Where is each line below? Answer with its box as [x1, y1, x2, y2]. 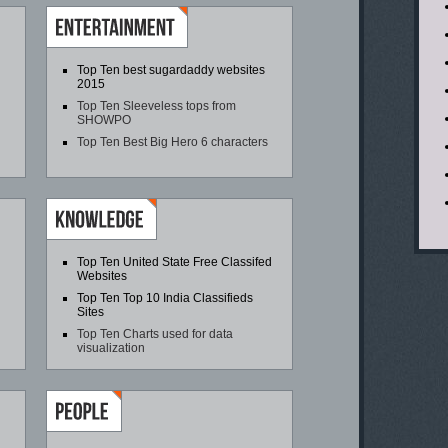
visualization [77, 341, 145, 355]
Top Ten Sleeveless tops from [77, 99, 236, 113]
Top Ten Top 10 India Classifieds [77, 291, 253, 305]
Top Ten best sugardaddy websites [77, 63, 265, 77]
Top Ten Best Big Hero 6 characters [77, 135, 268, 149]
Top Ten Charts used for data [77, 327, 233, 341]
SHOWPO [77, 113, 131, 127]
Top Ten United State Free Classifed [77, 255, 272, 269]
